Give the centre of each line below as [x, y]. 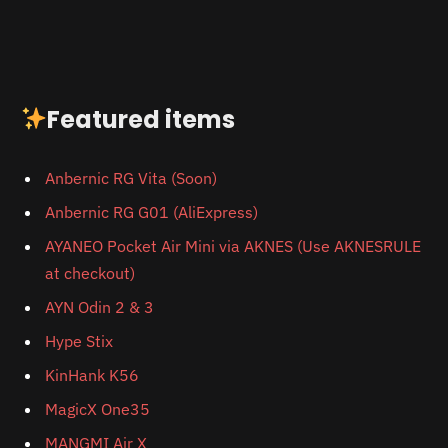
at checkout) [90, 273]
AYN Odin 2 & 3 [99, 307]
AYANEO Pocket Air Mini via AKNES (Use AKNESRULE [233, 246]
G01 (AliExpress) [198, 212]
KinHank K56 [92, 375]
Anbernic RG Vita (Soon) [131, 178]
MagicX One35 [97, 409]
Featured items [141, 119]
